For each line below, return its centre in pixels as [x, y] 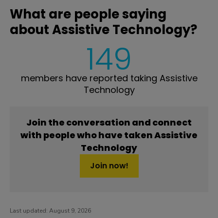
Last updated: [29, 210]
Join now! [109, 165]
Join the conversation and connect [109, 122]
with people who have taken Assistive [109, 135]
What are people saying [88, 14]
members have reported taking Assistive [109, 78]
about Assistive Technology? [103, 29]
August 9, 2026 [70, 210]
